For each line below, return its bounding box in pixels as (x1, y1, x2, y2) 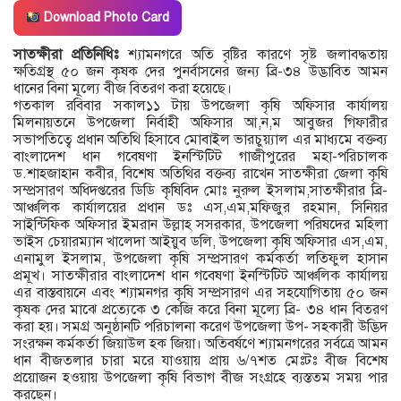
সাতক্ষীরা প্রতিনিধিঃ (13, 46, 118, 64)
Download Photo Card (39, 10, 169, 26)
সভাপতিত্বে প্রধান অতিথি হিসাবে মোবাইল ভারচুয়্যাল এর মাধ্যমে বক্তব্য (13, 131, 388, 149)
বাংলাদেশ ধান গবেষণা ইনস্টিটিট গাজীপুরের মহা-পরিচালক (13, 148, 388, 166)
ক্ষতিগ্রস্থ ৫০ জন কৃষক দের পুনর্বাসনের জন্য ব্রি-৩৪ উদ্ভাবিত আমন (13, 63, 388, 81)
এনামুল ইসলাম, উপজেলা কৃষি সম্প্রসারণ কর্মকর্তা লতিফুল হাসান (13, 250, 388, 269)
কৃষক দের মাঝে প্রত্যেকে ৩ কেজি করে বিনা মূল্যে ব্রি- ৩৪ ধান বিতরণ (13, 301, 388, 320)
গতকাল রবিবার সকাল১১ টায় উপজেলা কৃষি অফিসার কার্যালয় (13, 97, 388, 115)
